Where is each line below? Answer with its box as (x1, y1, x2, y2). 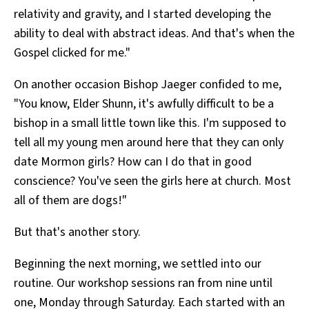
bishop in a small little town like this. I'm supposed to (14, 114, 286, 132)
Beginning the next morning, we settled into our (14, 255, 261, 273)
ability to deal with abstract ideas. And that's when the (14, 25, 295, 43)
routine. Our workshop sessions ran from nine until (14, 275, 272, 292)
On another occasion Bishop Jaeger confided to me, (14, 76, 281, 94)
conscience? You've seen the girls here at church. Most (14, 172, 291, 190)
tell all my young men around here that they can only (14, 134, 283, 152)
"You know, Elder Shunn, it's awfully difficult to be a (14, 95, 274, 113)
